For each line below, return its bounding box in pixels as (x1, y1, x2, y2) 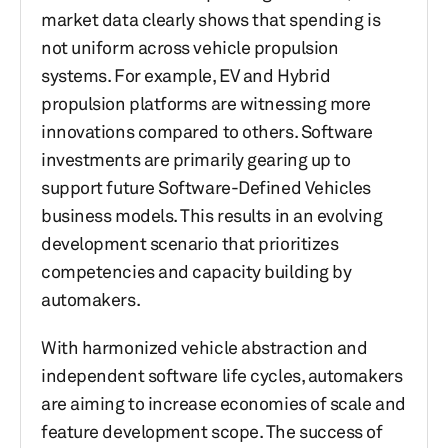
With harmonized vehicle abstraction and (41, 336, 368, 358)
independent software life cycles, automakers (41, 364, 403, 386)
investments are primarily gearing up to (41, 148, 351, 170)
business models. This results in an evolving (41, 204, 383, 226)
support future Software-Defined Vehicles (41, 176, 371, 198)
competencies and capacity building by (41, 260, 352, 282)
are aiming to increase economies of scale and (41, 392, 406, 414)
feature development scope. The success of (41, 420, 383, 442)
